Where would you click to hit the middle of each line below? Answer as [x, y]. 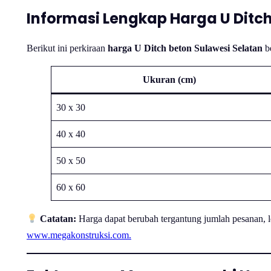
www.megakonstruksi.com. [79, 235]
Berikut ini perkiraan [67, 48]
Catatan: [58, 219]
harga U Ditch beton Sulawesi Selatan [185, 48]
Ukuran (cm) [169, 80]
